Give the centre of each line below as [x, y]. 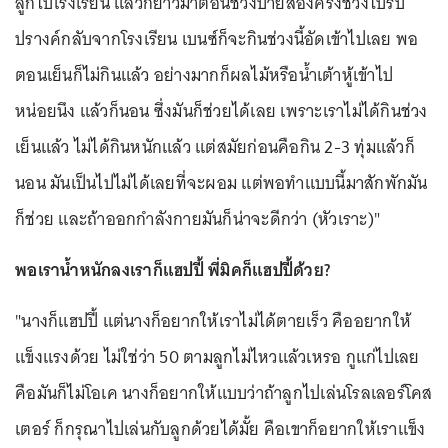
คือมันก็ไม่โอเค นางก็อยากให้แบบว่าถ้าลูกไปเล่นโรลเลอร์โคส [224, 392]
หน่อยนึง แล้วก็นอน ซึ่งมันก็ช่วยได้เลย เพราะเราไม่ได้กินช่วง [221, 110]
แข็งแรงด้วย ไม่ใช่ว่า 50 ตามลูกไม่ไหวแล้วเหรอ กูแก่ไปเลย [217, 356]
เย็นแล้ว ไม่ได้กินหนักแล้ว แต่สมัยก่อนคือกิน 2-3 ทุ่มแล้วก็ [215, 146]
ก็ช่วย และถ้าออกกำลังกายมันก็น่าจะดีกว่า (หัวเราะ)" [197, 218]
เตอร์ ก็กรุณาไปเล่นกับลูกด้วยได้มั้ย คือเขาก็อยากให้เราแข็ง [220, 428]
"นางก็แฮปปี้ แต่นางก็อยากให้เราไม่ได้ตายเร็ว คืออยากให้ [213, 320]
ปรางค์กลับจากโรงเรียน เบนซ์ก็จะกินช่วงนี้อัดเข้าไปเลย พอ [217, 38]
